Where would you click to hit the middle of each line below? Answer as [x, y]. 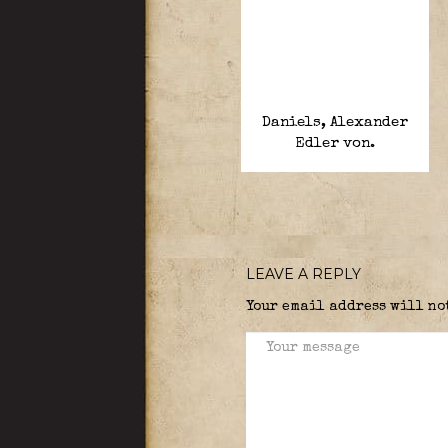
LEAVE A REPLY [303, 274]
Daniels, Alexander [334, 122]
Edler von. [334, 143]
